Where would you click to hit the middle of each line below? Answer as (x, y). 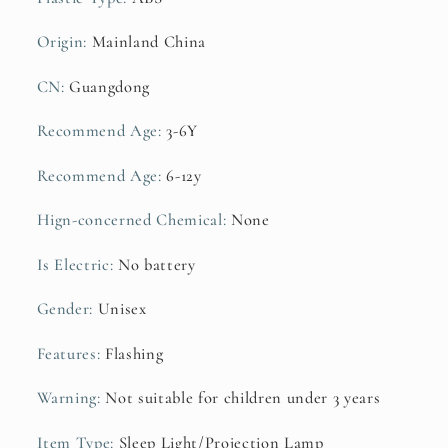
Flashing (134, 353)
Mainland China (149, 42)
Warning (67, 398)
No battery (157, 264)
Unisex (122, 309)
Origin (60, 42)
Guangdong (110, 86)
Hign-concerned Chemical (129, 220)
